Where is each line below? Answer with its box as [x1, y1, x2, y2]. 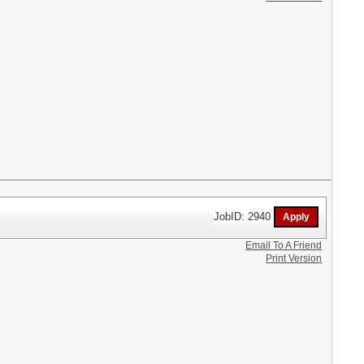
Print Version [266, 252, 323, 264]
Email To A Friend [245, 239, 323, 251]
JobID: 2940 [214, 210, 275, 223]
